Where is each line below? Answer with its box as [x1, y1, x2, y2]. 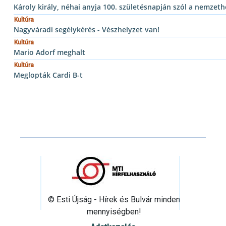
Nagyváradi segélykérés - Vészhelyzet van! [14, 24, 159, 34]
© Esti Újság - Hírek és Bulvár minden [48, 194, 180, 204]
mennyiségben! [87, 206, 141, 216]
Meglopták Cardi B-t [14, 70, 83, 80]
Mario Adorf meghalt [14, 47, 85, 57]
